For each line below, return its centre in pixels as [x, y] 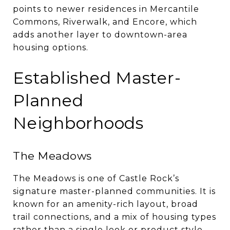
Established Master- [97, 78]
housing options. [51, 47]
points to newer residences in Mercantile [106, 9]
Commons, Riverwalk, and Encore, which [105, 22]
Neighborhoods [78, 123]
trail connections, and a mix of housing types [114, 217]
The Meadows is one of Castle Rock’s [96, 178]
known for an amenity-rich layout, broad [106, 204]
